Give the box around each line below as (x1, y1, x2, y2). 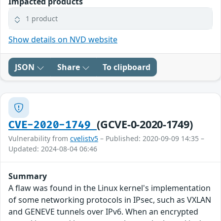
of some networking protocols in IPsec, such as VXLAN (8, 194, 211, 206)
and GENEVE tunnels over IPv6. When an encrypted (8, 206, 198, 218)
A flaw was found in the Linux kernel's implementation (8, 183, 211, 194)
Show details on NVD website (8, 34, 117, 45)
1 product (26, 14, 58, 24)
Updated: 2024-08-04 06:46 (8, 144, 97, 154)
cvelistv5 (70, 134, 98, 144)
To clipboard (103, 62, 150, 73)
